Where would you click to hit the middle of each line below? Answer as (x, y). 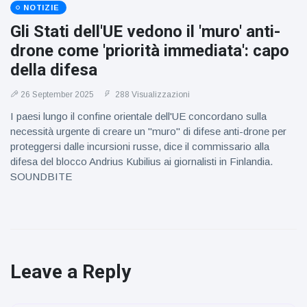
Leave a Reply (71, 272)
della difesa (54, 70)
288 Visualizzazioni (151, 95)
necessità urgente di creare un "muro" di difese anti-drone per (148, 131)
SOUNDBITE (41, 176)
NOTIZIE (41, 8)
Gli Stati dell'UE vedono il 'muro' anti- (145, 32)
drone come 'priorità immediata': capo (150, 51)
